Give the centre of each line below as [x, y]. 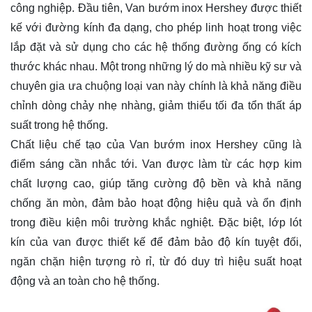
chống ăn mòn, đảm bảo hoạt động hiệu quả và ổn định [156, 203]
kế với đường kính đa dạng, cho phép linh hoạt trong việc [156, 28]
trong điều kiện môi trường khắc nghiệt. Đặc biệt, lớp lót [156, 223]
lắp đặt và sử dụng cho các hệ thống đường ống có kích [156, 47]
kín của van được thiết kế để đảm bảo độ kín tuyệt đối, [156, 242]
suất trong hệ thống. [59, 125]
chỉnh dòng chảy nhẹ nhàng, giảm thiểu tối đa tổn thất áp [156, 106]
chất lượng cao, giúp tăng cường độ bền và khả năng [156, 184]
